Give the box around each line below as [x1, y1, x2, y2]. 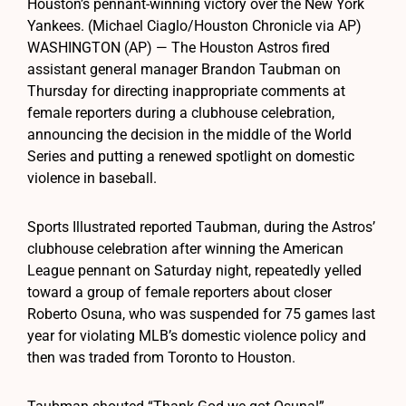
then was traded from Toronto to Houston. [27, 348, 295, 366]
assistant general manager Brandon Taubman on [27, 60, 341, 78]
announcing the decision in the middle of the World [27, 125, 352, 143]
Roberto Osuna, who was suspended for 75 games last [27, 304, 375, 323]
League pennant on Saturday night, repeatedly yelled [27, 261, 362, 279]
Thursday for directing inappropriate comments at [27, 82, 345, 100]
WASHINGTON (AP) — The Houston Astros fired [27, 38, 330, 56]
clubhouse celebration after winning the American [27, 239, 343, 257]
